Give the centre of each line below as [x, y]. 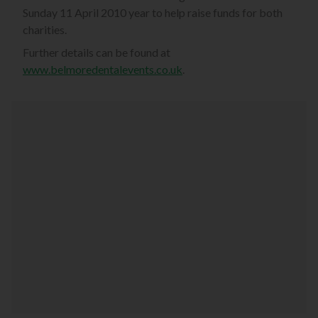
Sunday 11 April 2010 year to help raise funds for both [153, 13]
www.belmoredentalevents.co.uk [103, 70]
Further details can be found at [97, 53]
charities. [45, 30]
